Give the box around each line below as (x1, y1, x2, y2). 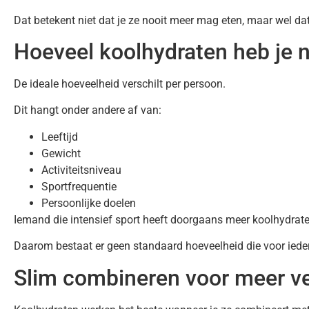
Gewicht (41, 146, 81, 160)
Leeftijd (41, 130, 78, 143)
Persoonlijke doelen (41, 196, 136, 210)
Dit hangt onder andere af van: (14, 103, 161, 117)
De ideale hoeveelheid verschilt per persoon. (14, 77, 226, 90)
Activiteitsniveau (41, 163, 121, 177)
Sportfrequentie (41, 179, 117, 193)
